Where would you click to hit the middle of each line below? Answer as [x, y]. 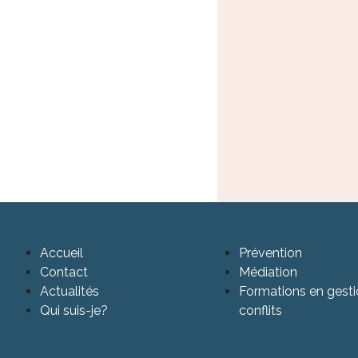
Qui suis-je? [74, 311]
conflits [261, 311]
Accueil [62, 253]
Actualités [70, 292]
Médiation [268, 272]
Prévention [271, 253]
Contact [64, 272]
